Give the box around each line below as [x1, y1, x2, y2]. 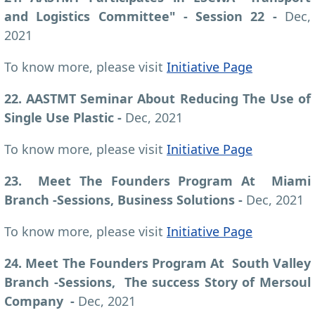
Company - [4, 292, 78, 309]
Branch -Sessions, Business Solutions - [4, 191, 246, 208]
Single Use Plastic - [4, 108, 125, 126]
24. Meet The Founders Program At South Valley [4, 254, 311, 271]
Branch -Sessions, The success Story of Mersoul [4, 273, 311, 290]
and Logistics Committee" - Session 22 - [4, 7, 285, 25]
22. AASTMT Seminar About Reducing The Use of [4, 89, 311, 107]
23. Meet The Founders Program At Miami [4, 172, 311, 189]
